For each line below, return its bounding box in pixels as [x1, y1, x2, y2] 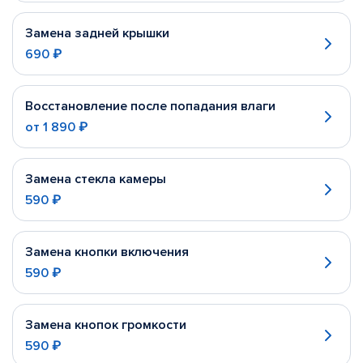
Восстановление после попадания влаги [25, 98, 275, 114]
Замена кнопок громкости [25, 317, 186, 333]
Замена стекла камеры [25, 171, 166, 187]
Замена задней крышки [25, 25, 169, 41]
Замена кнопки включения [25, 244, 189, 260]
